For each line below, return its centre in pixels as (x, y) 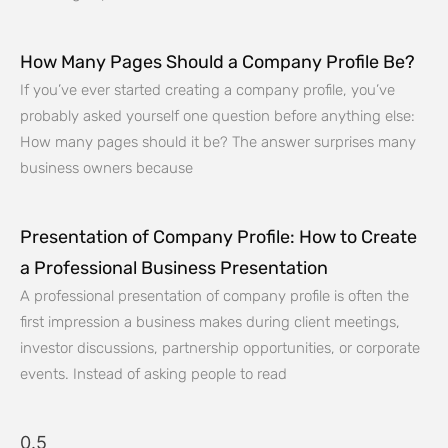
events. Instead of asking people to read (153, 374)
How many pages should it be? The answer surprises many (218, 142)
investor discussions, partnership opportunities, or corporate (220, 348)
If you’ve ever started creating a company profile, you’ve (207, 90)
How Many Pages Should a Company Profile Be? (217, 62)
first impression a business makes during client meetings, (210, 322)
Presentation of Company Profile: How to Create (218, 237)
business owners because (106, 168)
